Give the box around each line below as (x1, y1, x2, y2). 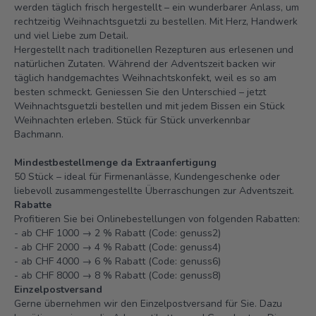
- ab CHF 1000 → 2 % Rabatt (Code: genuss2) (14, 226, 221, 240)
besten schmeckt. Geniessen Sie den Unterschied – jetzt (14, 85, 266, 99)
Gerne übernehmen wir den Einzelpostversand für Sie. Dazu (14, 296, 282, 310)
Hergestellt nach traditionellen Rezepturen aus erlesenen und (14, 42, 293, 56)
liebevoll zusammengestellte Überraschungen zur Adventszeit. (14, 183, 294, 197)
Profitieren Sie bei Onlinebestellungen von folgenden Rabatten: (14, 212, 300, 226)
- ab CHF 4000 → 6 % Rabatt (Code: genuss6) (14, 254, 221, 268)
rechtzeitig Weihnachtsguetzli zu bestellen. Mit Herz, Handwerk (14, 14, 298, 28)
